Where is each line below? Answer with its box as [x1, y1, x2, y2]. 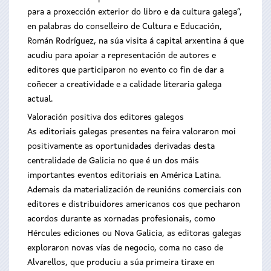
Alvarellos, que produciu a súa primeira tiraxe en [27, 258, 215, 267]
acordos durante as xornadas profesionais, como [27, 215, 215, 223]
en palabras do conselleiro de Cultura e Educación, [27, 22, 222, 31]
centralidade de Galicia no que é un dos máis [27, 157, 199, 165]
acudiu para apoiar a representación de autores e [27, 51, 216, 60]
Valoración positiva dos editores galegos [27, 113, 184, 122]
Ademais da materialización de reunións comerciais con [27, 186, 241, 194]
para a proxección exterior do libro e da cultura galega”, [27, 8, 242, 16]
